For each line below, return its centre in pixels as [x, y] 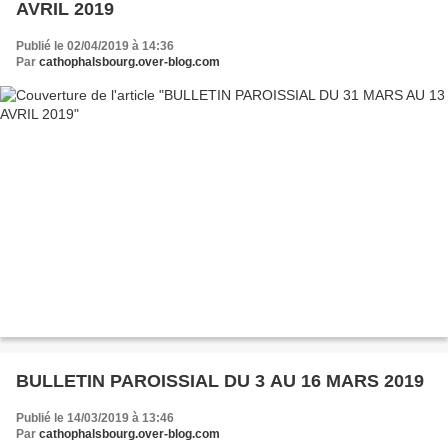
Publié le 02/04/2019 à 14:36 [95, 45]
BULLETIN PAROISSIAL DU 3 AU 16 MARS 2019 [220, 381]
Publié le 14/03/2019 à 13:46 [95, 418]
